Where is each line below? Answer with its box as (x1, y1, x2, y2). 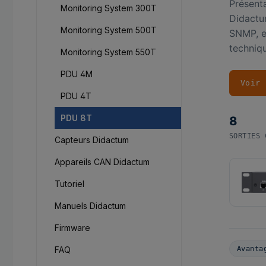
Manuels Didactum (55, 201, 126, 211)
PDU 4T (61, 91, 91, 101)
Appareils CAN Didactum (55, 157, 150, 167)
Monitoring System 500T (61, 25, 157, 35)
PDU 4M (61, 69, 93, 79)
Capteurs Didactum (55, 135, 129, 145)
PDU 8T (61, 113, 92, 123)
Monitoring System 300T (61, 3, 157, 13)
